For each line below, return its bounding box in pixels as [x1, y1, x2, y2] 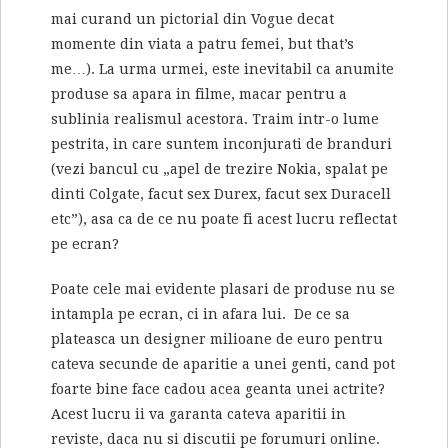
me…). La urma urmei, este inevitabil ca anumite [51, 61, 394, 78]
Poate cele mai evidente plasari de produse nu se [51, 281, 395, 298]
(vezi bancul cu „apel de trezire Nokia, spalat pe [51, 161, 388, 178]
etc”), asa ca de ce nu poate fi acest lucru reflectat [51, 211, 397, 228]
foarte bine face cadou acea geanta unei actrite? [51, 381, 385, 398]
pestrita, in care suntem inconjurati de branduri [51, 136, 392, 153]
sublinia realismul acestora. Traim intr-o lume [51, 111, 379, 128]
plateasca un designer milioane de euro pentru [51, 331, 383, 348]
